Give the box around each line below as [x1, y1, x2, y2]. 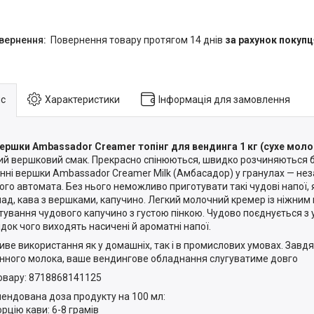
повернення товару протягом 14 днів [57, 34, 225, 46]
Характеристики [45, 93, 120, 105]
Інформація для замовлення [158, 93, 290, 105]
